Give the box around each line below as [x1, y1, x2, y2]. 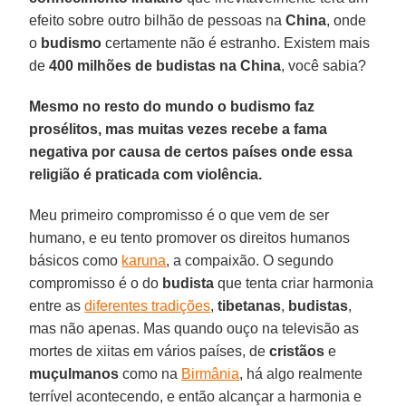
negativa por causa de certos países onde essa [29, 143, 353, 159]
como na [119, 365, 182, 382]
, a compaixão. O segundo [166, 252, 334, 268]
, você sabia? [281, 57, 367, 73]
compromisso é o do [29, 275, 163, 291]
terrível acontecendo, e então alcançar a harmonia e [29, 388, 362, 404]
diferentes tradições [84, 297, 211, 314]
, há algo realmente [239, 365, 363, 382]
